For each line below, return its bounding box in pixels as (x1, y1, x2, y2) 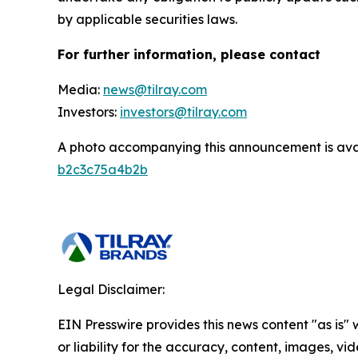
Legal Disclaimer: (58, 281, 165, 298)
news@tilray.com (103, 82, 207, 98)
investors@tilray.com (120, 104, 247, 121)
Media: (58, 82, 103, 98)
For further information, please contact (58, 46, 320, 63)
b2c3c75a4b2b (58, 161, 148, 178)
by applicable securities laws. (58, 11, 237, 28)
